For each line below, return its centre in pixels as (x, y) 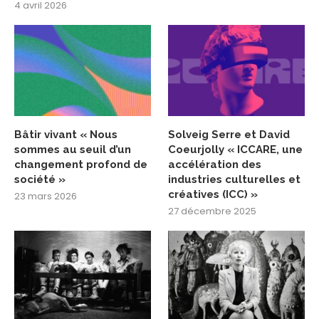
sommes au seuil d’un (73, 149)
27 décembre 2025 (213, 211)
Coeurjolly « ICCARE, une (236, 149)
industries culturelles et (235, 179)
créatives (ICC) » (213, 194)
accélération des (215, 164)
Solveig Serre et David (229, 134)
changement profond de (81, 164)
